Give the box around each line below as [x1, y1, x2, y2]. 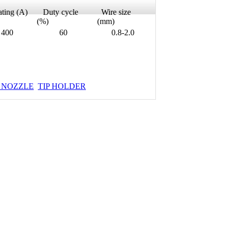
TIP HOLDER [38, 82, 86, 91]
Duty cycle [37, 8, 78, 17]
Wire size [97, 8, 131, 17]
